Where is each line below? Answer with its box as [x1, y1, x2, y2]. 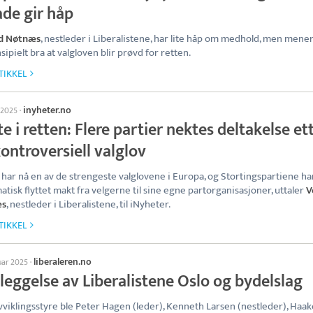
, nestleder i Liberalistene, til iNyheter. [6, 196, 170, 213]
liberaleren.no [34, 254, 92, 270]
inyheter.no [23, 102, 71, 118]
